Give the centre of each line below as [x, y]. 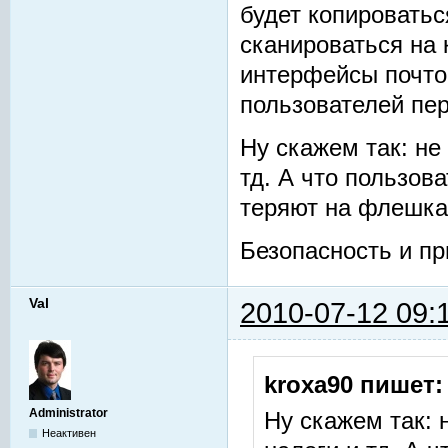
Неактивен [69, 432]
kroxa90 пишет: [353, 384]
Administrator [68, 412]
